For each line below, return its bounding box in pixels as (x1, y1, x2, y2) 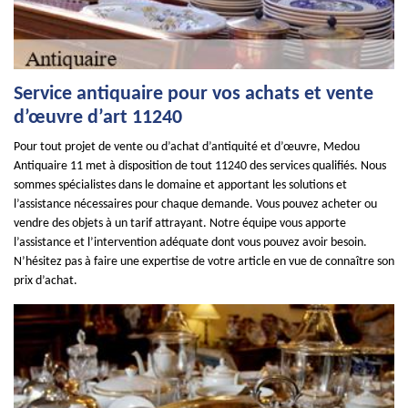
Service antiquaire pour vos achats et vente (14, 84, 373, 105)
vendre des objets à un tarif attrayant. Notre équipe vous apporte (14, 217, 346, 230)
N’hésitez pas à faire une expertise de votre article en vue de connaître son (14, 255, 394, 269)
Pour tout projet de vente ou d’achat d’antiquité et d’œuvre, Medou (14, 140, 360, 154)
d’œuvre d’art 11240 (14, 107, 182, 128)
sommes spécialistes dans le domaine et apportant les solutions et (14, 178, 347, 192)
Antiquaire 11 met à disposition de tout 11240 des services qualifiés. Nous (14, 159, 386, 173)
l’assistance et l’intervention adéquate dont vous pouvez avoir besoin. (14, 236, 367, 250)
